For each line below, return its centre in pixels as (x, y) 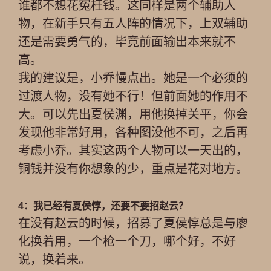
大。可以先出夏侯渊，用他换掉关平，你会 (133, 114)
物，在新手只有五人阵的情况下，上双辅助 (133, 24)
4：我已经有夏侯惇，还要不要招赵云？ (103, 206)
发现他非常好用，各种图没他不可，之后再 (133, 132)
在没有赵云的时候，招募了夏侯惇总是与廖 (133, 223)
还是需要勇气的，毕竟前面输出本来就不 (127, 42)
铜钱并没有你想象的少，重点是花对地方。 (133, 169)
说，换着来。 (54, 260)
